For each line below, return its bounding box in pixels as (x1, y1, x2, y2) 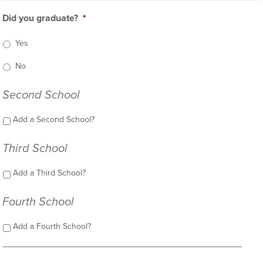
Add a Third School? (13, 168, 86, 178)
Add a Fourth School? (13, 221, 92, 231)
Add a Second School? (13, 114, 95, 124)
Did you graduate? (2, 12, 79, 24)
